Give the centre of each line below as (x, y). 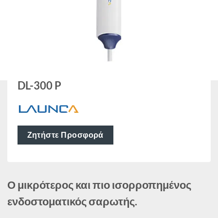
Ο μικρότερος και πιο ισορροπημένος (99, 185)
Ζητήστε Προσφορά (65, 135)
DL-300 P (39, 85)
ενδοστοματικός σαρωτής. (72, 202)
